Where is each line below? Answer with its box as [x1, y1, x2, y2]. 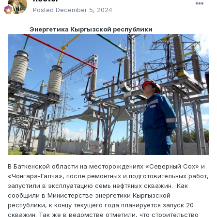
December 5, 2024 [56, 6, 112, 14]
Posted [33, 6, 56, 14]
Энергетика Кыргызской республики [8, 25, 153, 33]
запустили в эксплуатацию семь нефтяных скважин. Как [8, 181, 188, 189]
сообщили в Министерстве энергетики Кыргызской [8, 191, 170, 199]
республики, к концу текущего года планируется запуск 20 [8, 201, 194, 209]
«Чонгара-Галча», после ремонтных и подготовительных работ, [8, 171, 209, 180]
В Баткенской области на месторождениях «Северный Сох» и [8, 162, 205, 170]
